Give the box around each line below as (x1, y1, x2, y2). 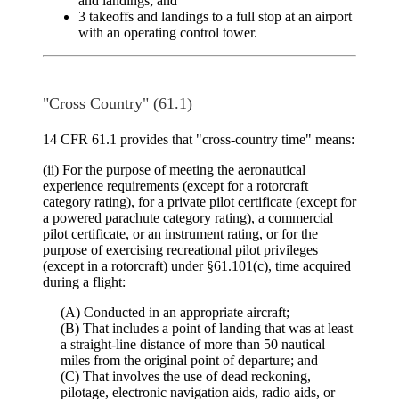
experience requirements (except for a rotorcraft (43, 178, 308, 194)
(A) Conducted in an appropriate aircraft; (61, 305, 289, 321)
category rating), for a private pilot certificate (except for (43, 194, 356, 210)
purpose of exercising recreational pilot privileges (43, 242, 318, 258)
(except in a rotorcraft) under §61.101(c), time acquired (43, 258, 351, 274)
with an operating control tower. (78, 24, 257, 40)
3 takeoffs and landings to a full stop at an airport (78, 8, 352, 24)
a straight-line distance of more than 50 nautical (61, 337, 325, 353)
